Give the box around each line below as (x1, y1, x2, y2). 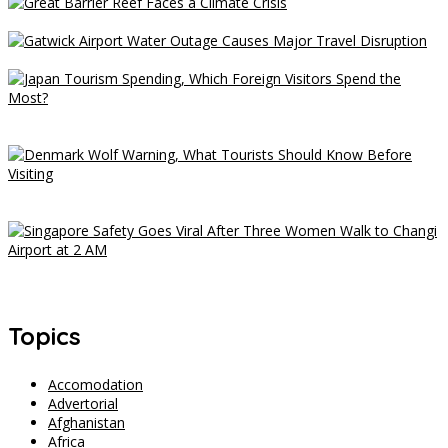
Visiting (8, 203, 55, 221)
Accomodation (48, 375, 143, 394)
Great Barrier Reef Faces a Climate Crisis (8, 13, 278, 31)
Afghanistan (48, 413, 125, 432)
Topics (8, 321, 81, 351)
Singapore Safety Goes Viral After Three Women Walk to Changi (8, 260, 433, 278)
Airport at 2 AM (8, 279, 107, 297)
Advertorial (48, 394, 118, 413)
